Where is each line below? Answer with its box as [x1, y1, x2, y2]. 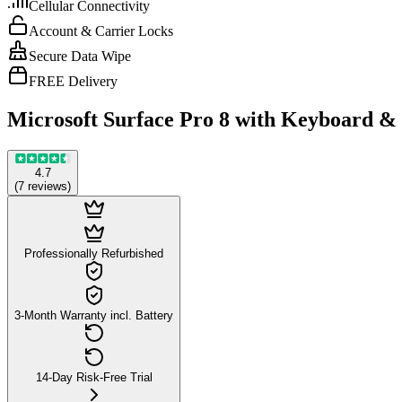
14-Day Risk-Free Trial [35, 370, 153, 384]
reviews [28, 179, 67, 193]
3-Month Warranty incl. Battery [14, 308, 173, 322]
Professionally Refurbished [24, 246, 163, 260]
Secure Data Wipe [29, 48, 131, 64]
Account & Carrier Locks [29, 23, 173, 39]
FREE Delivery [29, 74, 118, 89]
